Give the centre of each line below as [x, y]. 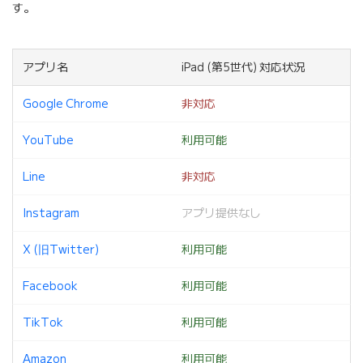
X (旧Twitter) [61, 250]
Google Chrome [66, 104]
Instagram [51, 214]
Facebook [50, 286]
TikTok [43, 323]
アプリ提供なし [221, 214]
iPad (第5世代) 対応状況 [243, 68]
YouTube [48, 141]
